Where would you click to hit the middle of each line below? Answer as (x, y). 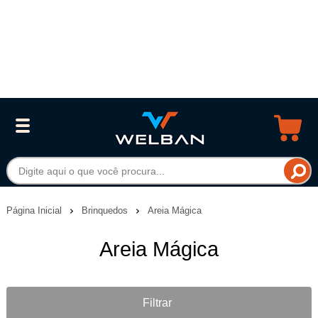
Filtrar (157, 303)
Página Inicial (35, 210)
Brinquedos (106, 210)
